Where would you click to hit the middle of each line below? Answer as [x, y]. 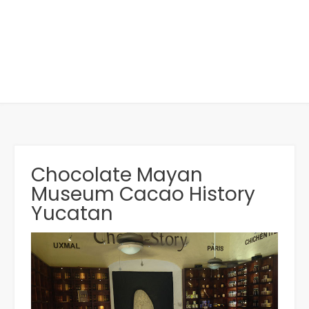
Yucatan [72, 213]
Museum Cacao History [143, 194]
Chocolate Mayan [117, 175]
